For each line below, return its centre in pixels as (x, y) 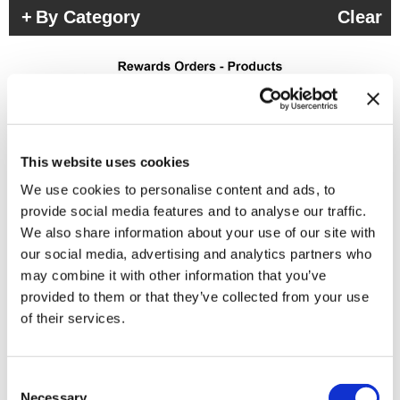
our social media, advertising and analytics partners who (196, 254)
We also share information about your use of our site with (198, 232)
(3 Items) (360, 201)
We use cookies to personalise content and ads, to (178, 189)
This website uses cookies (105, 162)
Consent (31, 379)
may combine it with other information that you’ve (174, 275)
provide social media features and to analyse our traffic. (194, 211)
